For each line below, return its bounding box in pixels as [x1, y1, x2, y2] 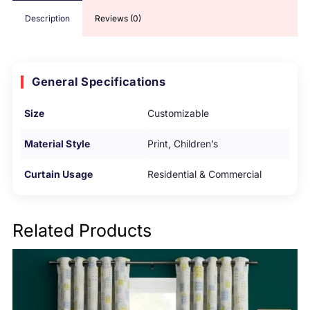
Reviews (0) [95, 12, 141, 24]
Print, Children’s [147, 137, 218, 149]
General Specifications [32, 74, 165, 89]
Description [25, 12, 70, 24]
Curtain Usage [24, 167, 93, 180]
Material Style [24, 137, 91, 149]
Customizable [147, 107, 209, 119]
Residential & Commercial [147, 167, 262, 180]
